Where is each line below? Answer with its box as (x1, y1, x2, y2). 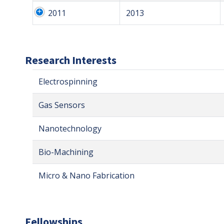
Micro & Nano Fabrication (38, 170, 134, 181)
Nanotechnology (38, 123, 101, 134)
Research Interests (25, 53, 116, 67)
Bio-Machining (38, 146, 93, 158)
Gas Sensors (38, 99, 85, 111)
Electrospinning (38, 76, 97, 87)
